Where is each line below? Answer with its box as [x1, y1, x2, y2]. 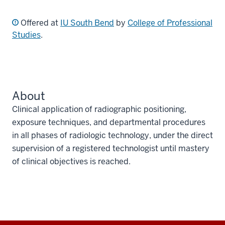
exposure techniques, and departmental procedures [12, 117, 205, 128]
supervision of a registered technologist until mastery [12, 143, 209, 154]
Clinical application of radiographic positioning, [12, 103, 186, 115]
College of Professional [128, 17, 212, 28]
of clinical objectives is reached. [12, 156, 131, 167]
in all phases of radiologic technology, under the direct [12, 130, 213, 141]
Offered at [19, 17, 60, 28]
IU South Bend [60, 17, 114, 28]
